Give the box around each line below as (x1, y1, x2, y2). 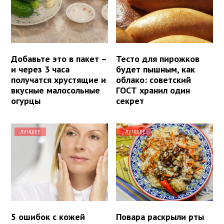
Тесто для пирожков (116, 53, 200, 65)
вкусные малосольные (11, 84, 100, 96)
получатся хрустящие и (11, 74, 106, 86)
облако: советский (116, 74, 191, 86)
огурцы (11, 95, 40, 107)
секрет (116, 95, 144, 107)
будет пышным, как (116, 63, 195, 75)
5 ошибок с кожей (11, 211, 85, 223)
